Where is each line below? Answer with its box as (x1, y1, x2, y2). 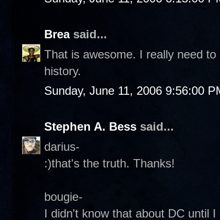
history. (44, 64, 81, 78)
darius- (44, 139, 80, 153)
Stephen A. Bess (44, 120, 137, 133)
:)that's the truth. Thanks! (44, 156, 175, 170)
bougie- (44, 190, 82, 203)
